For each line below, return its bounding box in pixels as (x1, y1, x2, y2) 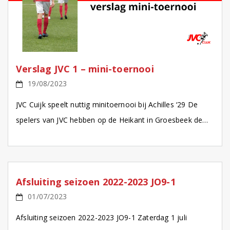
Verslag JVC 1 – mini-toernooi (16, 63, 154, 75)
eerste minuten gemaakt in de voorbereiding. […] (16, 130, 182, 141)
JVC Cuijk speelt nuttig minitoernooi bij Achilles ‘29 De (16, 100, 198, 110)
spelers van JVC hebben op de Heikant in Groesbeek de (16, 115, 203, 125)
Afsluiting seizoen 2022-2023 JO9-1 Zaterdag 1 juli (16, 213, 187, 223)
